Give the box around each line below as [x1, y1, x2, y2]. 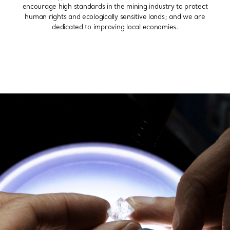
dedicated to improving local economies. [52, 23, 178, 31]
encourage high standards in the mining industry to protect [22, 2, 208, 11]
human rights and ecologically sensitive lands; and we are [25, 12, 205, 21]
